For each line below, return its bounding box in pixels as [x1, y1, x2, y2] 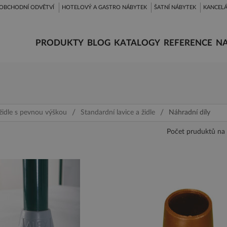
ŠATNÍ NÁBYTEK [154, 5, 196, 10]
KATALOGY [114, 39, 160, 47]
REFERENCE [164, 39, 212, 47]
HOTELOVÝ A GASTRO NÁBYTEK [62, 5, 147, 10]
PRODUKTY [35, 39, 84, 47]
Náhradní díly [169, 109, 210, 116]
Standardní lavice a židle [81, 109, 155, 116]
